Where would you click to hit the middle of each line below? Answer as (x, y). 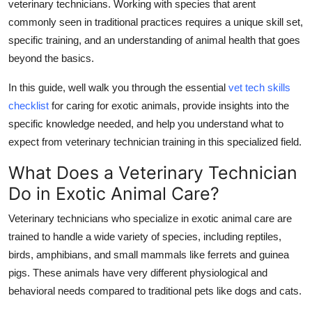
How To (31, 46)
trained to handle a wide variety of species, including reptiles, (145, 236)
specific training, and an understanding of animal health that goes (154, 40)
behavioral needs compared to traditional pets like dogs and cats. (155, 290)
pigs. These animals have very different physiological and (138, 272)
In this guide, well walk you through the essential (118, 87)
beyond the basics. (51, 58)
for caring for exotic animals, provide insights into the (169, 105)
